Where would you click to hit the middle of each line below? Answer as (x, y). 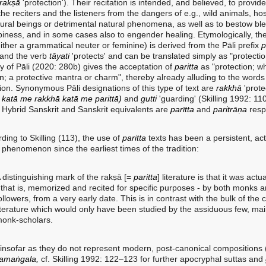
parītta (183, 109)
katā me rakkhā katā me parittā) (63, 99)
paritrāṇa (230, 109)
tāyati (59, 56)
